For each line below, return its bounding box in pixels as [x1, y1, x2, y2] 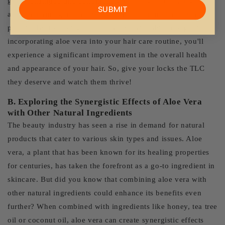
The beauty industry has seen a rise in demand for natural [8, 121, 205, 129]
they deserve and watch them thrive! [8, 78, 133, 86]
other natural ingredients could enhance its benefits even [8, 189, 202, 197]
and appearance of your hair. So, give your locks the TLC [8, 64, 205, 72]
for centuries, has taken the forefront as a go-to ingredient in [8, 162, 215, 170]
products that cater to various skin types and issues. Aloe [8, 135, 202, 143]
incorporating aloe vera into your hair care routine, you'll [8, 37, 204, 45]
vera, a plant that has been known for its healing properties [8, 148, 210, 156]
